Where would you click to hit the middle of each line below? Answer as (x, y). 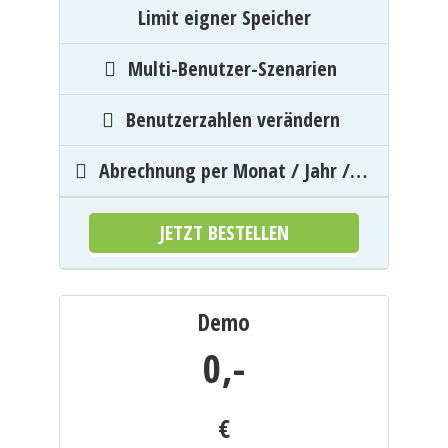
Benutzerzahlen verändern (232, 119)
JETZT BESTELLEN (224, 232)
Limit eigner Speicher (224, 17)
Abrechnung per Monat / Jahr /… (232, 170)
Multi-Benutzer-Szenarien (232, 68)
